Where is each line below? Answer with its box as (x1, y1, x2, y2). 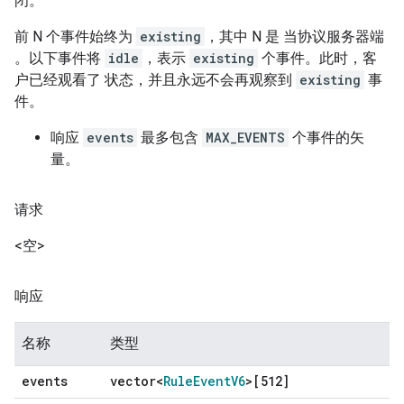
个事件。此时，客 (258, 50, 377, 68)
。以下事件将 (14, 50, 105, 68)
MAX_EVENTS (206, 129, 285, 147)
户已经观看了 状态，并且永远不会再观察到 (14, 71, 296, 89)
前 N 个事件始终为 (14, 28, 136, 46)
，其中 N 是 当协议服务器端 (205, 28, 384, 46)
